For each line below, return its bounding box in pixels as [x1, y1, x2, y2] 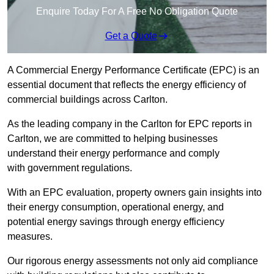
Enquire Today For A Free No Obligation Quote [36, 6, 238, 17]
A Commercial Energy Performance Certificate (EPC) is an [7, 65, 259, 76]
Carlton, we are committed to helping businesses [7, 133, 218, 144]
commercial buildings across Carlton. [7, 94, 168, 105]
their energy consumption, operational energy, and [7, 202, 224, 213]
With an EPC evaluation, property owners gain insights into [7, 187, 262, 198]
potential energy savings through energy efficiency [7, 217, 224, 228]
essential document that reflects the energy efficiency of [7, 80, 246, 91]
